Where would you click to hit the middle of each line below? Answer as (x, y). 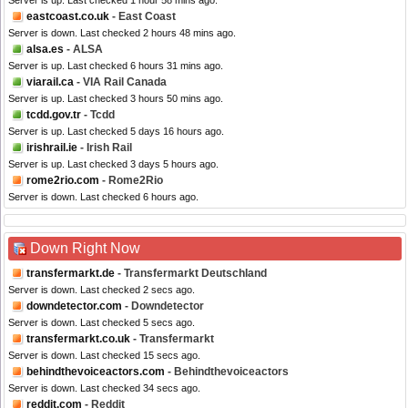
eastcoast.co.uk (68, 17)
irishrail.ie (52, 148)
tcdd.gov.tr (54, 115)
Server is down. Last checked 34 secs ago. (104, 388)
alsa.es (45, 50)
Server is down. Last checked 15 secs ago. (104, 356)
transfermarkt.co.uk (78, 339)
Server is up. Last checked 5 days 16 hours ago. (116, 132)
